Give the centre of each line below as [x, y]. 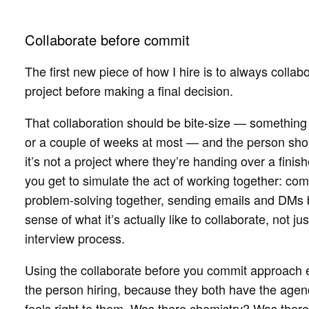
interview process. [75, 238]
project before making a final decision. [129, 91]
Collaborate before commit [107, 40]
